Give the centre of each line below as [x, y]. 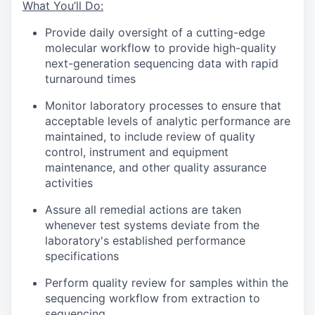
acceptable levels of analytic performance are [168, 121]
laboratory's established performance [145, 240]
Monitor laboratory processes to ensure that [163, 105]
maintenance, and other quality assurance [156, 167]
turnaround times [90, 79]
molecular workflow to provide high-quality [161, 48]
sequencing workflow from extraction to [153, 298]
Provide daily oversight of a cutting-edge [155, 32]
